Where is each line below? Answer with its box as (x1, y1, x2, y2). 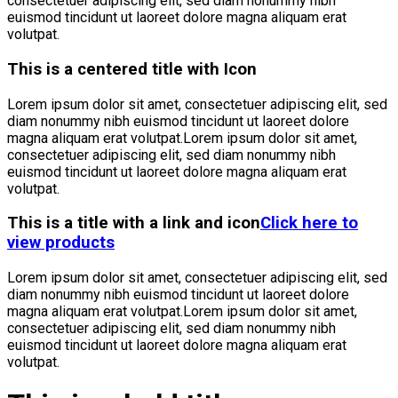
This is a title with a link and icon (7, 213, 260, 234)
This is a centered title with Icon (7, 59, 257, 79)
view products (7, 233, 115, 253)
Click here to (260, 213, 358, 234)
